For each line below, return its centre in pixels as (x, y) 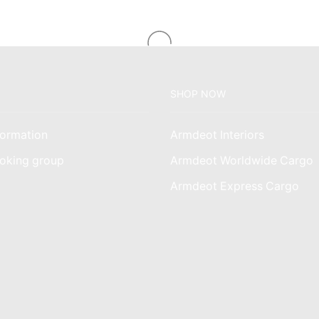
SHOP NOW (198, 93)
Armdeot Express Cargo (235, 187)
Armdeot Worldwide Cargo (242, 161)
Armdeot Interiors (217, 135)
